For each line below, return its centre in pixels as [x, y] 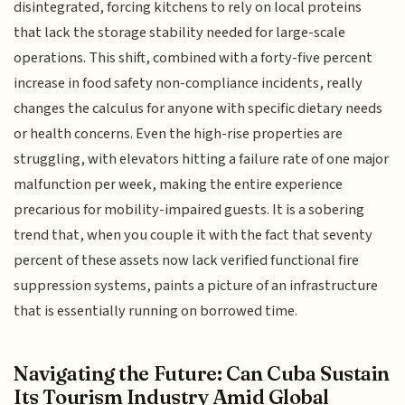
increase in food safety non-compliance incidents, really [188, 83]
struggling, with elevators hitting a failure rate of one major [202, 159]
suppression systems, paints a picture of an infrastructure [196, 285]
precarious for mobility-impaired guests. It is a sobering [189, 209]
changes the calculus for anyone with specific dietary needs [198, 108]
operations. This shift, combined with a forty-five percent [193, 57]
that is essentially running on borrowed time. [156, 311]
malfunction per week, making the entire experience [179, 184]
